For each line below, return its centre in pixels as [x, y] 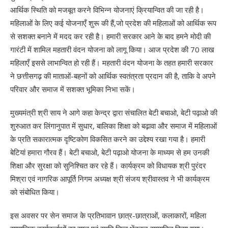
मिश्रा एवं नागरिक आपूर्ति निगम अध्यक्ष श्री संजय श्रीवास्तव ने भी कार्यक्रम [110, 178]
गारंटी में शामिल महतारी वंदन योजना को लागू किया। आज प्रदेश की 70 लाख [112, 49]
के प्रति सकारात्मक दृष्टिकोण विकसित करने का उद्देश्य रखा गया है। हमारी [108, 139]
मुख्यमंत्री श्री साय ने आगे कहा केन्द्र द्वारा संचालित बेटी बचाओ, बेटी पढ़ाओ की [114, 112]
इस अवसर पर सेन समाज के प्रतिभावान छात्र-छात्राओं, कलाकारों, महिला [108, 215]
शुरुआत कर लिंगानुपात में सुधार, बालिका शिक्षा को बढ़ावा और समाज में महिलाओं [113, 125]
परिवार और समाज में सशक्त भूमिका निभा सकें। [73, 89]
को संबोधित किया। [35, 192]
